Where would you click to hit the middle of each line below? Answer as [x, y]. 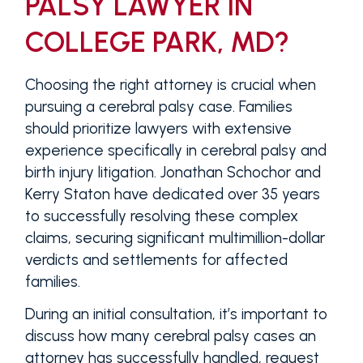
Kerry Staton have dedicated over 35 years [172, 194]
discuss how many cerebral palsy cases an [170, 336]
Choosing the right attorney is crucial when [170, 85]
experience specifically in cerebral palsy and [175, 151]
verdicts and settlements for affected [156, 260]
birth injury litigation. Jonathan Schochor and [173, 173]
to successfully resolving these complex [161, 216]
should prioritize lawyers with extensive [158, 129]
